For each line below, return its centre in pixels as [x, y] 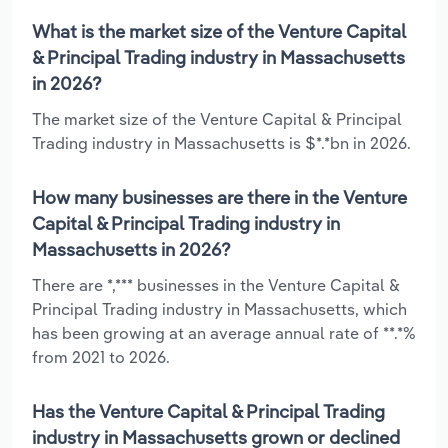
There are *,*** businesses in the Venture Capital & [216, 284]
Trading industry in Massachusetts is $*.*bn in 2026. [221, 142]
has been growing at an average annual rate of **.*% [224, 332]
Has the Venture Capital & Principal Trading [208, 411]
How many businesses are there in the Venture [219, 197]
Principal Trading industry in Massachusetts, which [219, 308]
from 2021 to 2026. [101, 356]
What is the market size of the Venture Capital [219, 31]
